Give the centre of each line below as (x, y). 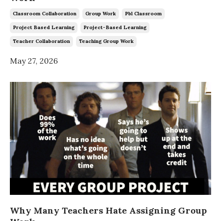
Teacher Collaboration (41, 41)
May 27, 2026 (34, 60)
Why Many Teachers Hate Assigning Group (108, 211)
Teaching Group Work (106, 41)
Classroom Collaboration (45, 13)
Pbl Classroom (143, 13)
